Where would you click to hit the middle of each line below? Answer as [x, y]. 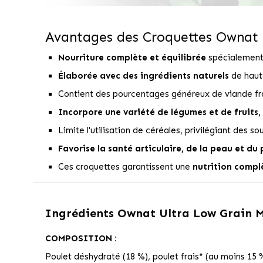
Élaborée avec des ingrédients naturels [144, 76]
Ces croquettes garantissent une [125, 167]
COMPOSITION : [81, 239]
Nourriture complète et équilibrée [132, 58]
